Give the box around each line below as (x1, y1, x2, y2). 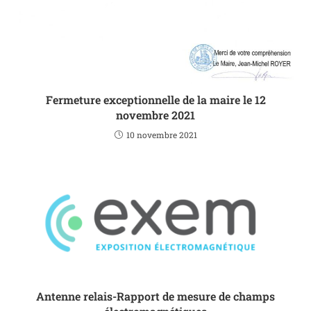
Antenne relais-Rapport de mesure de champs (36, 288, 275, 303)
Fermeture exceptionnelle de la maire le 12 (45, 92, 266, 108)
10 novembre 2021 (126, 129, 197, 141)
